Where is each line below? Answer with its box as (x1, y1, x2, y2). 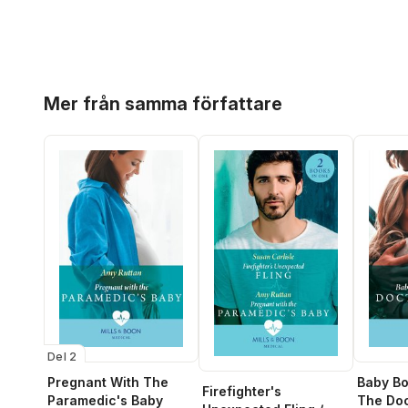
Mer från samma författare (44, 93, 282, 115)
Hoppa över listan (43, 82, 157, 98)
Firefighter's (202, 382, 281, 399)
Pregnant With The (47, 374, 168, 391)
